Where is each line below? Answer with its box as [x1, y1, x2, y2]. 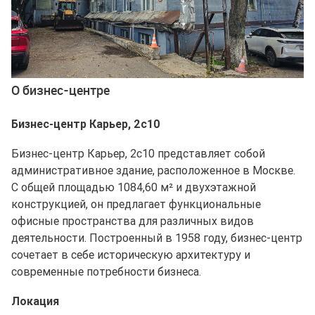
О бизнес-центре [11, 81, 110, 98]
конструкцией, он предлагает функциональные [11, 196, 261, 211]
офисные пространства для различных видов [11, 213, 254, 228]
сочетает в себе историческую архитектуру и [11, 247, 250, 262]
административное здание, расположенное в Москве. [11, 162, 295, 177]
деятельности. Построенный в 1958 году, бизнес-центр [11, 230, 302, 245]
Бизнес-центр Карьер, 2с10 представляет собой [11, 146, 265, 160]
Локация [11, 293, 59, 308]
